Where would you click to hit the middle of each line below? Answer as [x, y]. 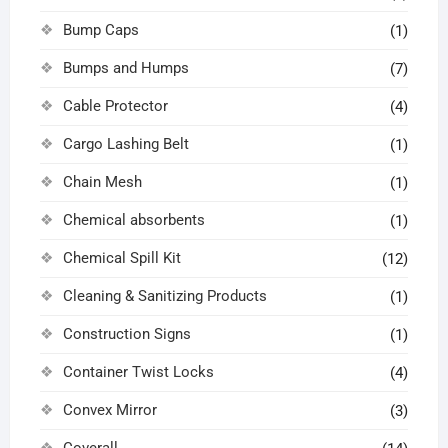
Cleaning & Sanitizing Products [164, 295]
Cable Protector [115, 105]
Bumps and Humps [125, 67]
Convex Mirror [109, 409]
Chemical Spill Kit [121, 257]
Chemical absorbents [133, 219]
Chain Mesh [102, 181]
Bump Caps [100, 29]
